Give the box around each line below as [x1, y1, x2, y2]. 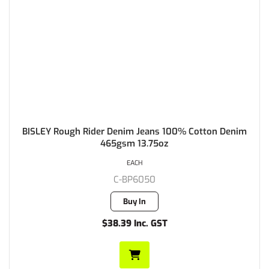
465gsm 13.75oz [100, 137, 169, 150]
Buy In [123, 196, 146, 207]
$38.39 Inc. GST [101, 217, 168, 229]
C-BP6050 [113, 173, 156, 186]
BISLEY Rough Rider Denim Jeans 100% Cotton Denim [22, 125, 247, 138]
